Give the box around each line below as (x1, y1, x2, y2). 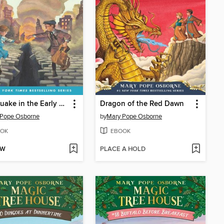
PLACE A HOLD (100, 145, 145, 154)
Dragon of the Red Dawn (100, 99, 184, 108)
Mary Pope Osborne (106, 112, 162, 120)
